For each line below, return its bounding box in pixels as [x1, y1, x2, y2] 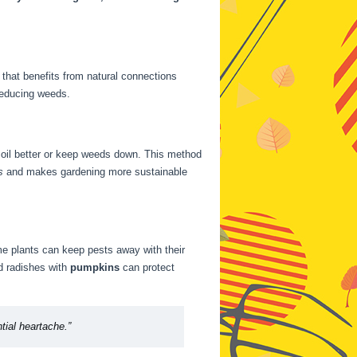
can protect [120, 261, 175, 273]
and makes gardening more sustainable [3, 166, 187, 178]
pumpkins [70, 261, 120, 273]
